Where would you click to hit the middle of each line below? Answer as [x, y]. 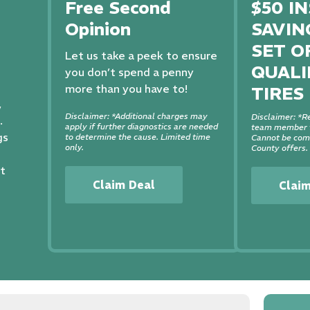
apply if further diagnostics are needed [141, 126]
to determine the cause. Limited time [137, 137]
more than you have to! [126, 89]
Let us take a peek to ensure [141, 55]
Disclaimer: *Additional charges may [136, 116]
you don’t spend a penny [129, 72]
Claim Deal [124, 185]
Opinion [98, 29]
